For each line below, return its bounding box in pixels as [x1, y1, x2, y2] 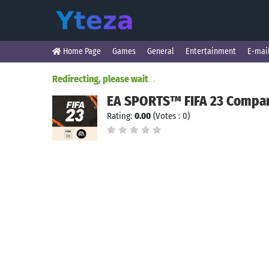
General [147, 46, 174, 56]
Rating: [107, 110, 134, 121]
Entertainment [186, 46, 236, 56]
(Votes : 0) [151, 110, 190, 121]
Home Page [61, 46, 101, 56]
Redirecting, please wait [52, 73, 148, 85]
